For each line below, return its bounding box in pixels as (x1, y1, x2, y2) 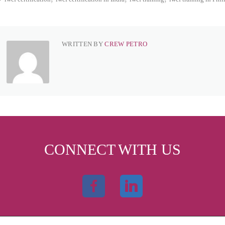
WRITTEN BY (62, 40, 105, 48)
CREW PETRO (104, 40, 148, 48)
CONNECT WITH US (44, 141, 181, 158)
